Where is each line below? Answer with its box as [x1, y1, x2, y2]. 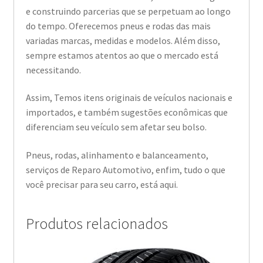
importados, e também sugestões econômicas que [25, 106, 228, 119]
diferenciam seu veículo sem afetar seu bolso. [25, 121, 207, 133]
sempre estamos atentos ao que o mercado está [25, 49, 218, 61]
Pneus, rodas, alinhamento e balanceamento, [25, 149, 208, 161]
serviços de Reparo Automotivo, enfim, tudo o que [25, 163, 225, 176]
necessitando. [25, 63, 81, 76]
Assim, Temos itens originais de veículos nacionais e [25, 92, 232, 104]
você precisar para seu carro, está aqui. [25, 178, 178, 190]
